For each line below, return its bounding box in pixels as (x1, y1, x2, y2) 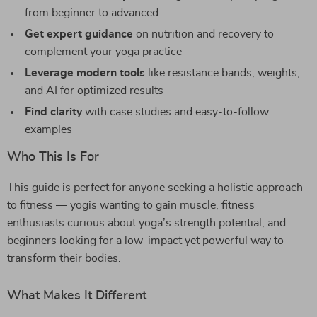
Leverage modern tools (25, 67, 145, 79)
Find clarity (25, 106, 82, 117)
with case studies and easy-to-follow (82, 106, 269, 117)
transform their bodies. (7, 253, 121, 264)
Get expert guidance (25, 28, 133, 40)
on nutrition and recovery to (133, 28, 274, 40)
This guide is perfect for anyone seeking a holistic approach (7, 182, 303, 193)
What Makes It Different (7, 289, 146, 302)
